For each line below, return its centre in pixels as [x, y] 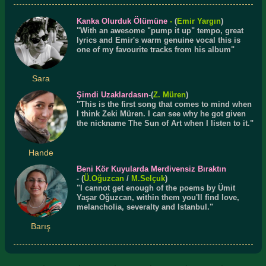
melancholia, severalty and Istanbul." [145, 207]
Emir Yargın [199, 21]
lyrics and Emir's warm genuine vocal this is [158, 40]
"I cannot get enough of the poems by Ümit [156, 188]
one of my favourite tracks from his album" [155, 49]
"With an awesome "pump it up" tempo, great [160, 30]
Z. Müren [169, 95]
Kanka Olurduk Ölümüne [122, 21]
